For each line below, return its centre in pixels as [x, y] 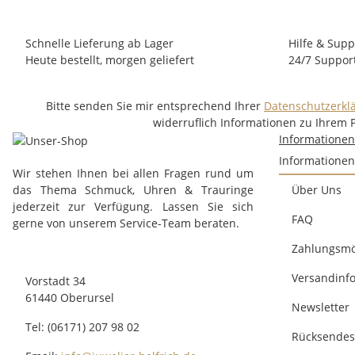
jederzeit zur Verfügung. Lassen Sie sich [133, 206]
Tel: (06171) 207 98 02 [82, 326]
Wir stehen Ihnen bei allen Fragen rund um [133, 173]
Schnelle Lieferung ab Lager [99, 44]
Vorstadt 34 [55, 281]
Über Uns [317, 190]
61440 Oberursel [70, 297]
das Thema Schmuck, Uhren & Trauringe [133, 189]
